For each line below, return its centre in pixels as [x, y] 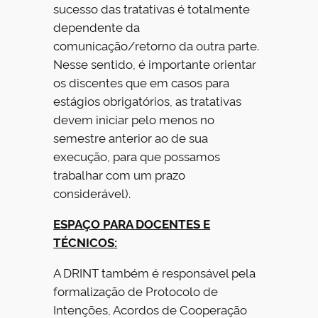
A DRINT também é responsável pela [155, 272]
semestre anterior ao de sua [131, 138]
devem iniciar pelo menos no [134, 119]
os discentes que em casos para [142, 82]
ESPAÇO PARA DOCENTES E [132, 224]
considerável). [92, 193]
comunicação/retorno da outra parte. [157, 45]
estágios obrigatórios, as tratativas [148, 101]
